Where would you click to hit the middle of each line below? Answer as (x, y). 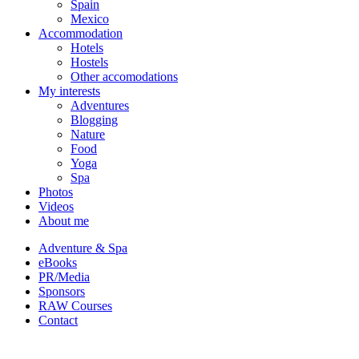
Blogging (94, 119)
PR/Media (64, 276)
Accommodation (81, 33)
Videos (56, 206)
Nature (88, 134)
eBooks (58, 262)
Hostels (89, 62)
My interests (69, 91)
